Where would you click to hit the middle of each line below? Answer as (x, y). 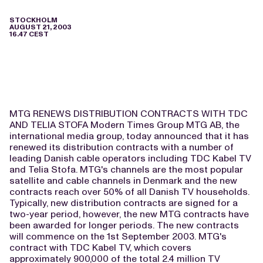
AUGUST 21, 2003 (41, 27)
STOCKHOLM (33, 20)
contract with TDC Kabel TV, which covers (100, 247)
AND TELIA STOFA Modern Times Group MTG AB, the (124, 125)
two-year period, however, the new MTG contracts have (129, 214)
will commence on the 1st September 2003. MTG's (118, 236)
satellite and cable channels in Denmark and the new (123, 181)
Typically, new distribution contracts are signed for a (124, 203)
